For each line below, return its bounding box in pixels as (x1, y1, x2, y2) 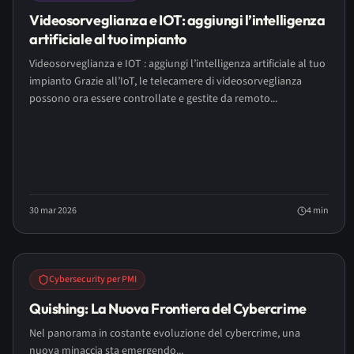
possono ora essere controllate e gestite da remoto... (29, 91, 277, 107)
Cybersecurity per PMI (49, 273, 137, 286)
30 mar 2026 (29, 204, 77, 217)
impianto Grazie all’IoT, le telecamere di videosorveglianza (29, 73, 302, 89)
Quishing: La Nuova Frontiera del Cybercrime (29, 299, 307, 318)
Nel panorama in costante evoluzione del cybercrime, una (29, 326, 300, 341)
